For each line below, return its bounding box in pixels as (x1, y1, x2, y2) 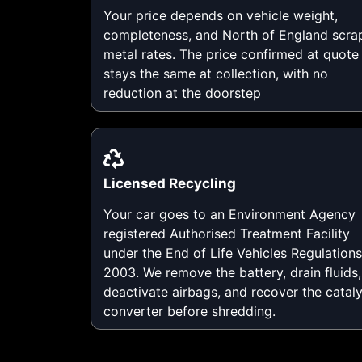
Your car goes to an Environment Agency (103, 205, 356, 222)
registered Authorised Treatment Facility (103, 225, 350, 242)
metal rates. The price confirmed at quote (103, 45, 359, 62)
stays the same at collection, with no (103, 65, 328, 82)
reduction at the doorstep (103, 84, 261, 101)
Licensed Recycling (103, 175, 236, 192)
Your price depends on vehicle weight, (103, 6, 338, 23)
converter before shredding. (103, 302, 276, 319)
